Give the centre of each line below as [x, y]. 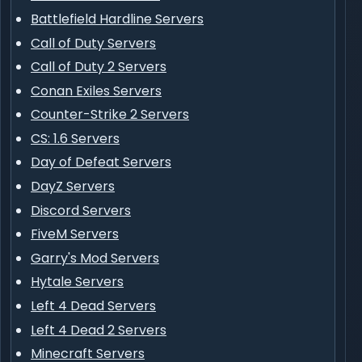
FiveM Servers [75, 234]
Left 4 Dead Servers [93, 306]
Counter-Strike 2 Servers [110, 115]
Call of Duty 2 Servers [99, 67]
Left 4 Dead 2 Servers [99, 330]
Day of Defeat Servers [101, 162]
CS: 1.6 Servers [75, 138]
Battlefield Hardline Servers [117, 19]
